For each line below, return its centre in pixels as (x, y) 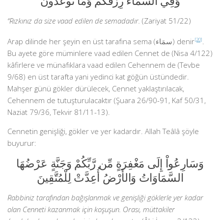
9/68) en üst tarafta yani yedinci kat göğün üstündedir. (98, 77)
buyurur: (22, 143)
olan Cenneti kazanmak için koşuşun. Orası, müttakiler (91, 209)
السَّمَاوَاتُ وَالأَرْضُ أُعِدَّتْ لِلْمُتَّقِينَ (110, 178)
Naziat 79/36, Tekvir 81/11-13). (59, 112)
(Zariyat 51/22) (165, 21)
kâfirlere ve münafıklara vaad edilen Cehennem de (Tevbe (104, 65)
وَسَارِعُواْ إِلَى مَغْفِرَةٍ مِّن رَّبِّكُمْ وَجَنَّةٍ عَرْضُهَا (110, 163)
